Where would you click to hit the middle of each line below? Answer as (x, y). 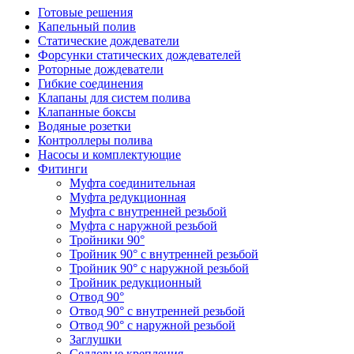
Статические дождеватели (109, 40)
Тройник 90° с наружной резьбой (159, 268)
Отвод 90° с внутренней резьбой (157, 311)
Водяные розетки (85, 126)
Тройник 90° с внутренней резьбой (164, 254)
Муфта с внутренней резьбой (148, 211)
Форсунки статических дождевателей (139, 55)
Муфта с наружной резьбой (143, 225)
